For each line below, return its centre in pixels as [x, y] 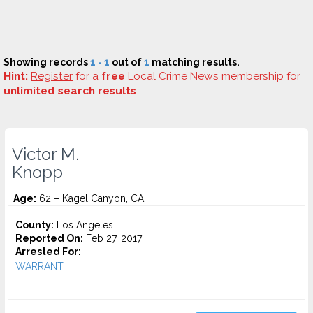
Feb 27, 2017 [112, 238]
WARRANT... [42, 266]
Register [52, 76]
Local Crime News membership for [213, 76]
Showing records [47, 62]
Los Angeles [83, 225]
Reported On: [49, 238]
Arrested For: [48, 252]
